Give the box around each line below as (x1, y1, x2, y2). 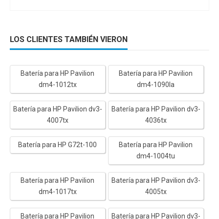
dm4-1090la (137, 80, 175, 88)
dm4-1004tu (136, 152, 175, 160)
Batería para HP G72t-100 (18, 140, 97, 149)
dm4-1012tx (38, 80, 77, 88)
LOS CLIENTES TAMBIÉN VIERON (10, 34, 128, 44)
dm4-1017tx (38, 187, 77, 196)
